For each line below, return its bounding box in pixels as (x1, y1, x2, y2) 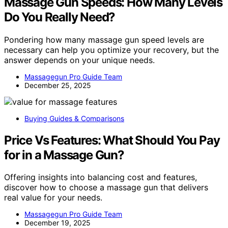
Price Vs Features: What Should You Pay (4, 132, 220, 148)
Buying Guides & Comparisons (24, 113, 124, 123)
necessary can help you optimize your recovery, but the (4, 44, 219, 55)
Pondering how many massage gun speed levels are (4, 34, 204, 45)
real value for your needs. (4, 192, 102, 203)
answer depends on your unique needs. (4, 54, 155, 65)
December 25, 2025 (24, 80, 91, 90)
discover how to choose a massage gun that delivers (4, 182, 208, 193)
